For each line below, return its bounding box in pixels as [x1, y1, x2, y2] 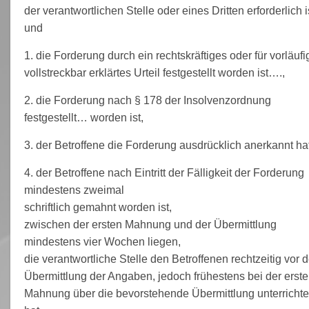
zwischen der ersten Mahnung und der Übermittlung [23, 218, 277, 230]
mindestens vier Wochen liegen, [23, 235, 181, 248]
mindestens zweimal [23, 183, 124, 196]
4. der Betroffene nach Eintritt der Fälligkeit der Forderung [23, 166, 304, 179]
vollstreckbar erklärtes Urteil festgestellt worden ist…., [23, 66, 285, 79]
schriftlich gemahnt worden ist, [23, 201, 172, 213]
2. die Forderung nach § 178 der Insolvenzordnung [23, 94, 271, 106]
